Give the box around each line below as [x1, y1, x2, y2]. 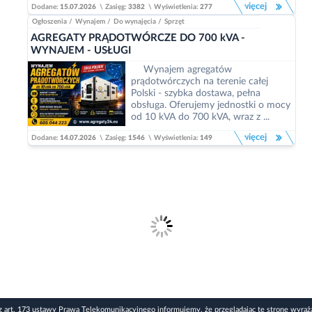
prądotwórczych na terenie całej [131, 77, 268, 86]
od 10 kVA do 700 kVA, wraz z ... [131, 112, 270, 122]
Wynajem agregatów [143, 65, 232, 75]
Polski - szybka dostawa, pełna [131, 88, 260, 98]
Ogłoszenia [32, 18, 67, 25]
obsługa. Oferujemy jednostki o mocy [131, 100, 290, 110]
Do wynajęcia [114, 18, 156, 25]
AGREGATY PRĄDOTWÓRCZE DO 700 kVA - [31, 33, 245, 43]
